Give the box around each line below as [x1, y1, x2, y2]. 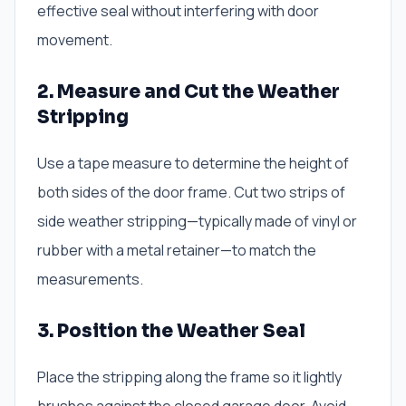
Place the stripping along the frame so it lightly [37, 367, 342, 388]
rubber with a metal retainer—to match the [37, 240, 316, 261]
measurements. [37, 269, 143, 290]
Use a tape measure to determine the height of [37, 153, 349, 174]
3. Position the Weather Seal [37, 320, 305, 343]
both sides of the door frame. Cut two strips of [37, 182, 345, 203]
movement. [37, 30, 112, 51]
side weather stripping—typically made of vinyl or [37, 211, 357, 232]
